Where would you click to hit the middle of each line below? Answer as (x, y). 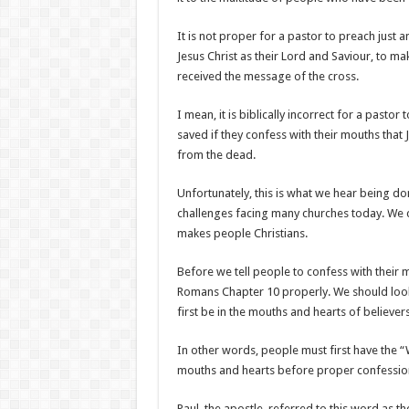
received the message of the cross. (267, 76)
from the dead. (216, 155)
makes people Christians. (242, 233)
